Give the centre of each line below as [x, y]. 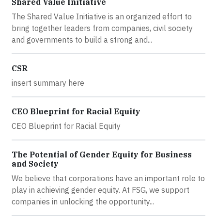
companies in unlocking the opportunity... [83, 202]
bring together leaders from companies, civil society [102, 28]
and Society [35, 164]
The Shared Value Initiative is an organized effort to [102, 17]
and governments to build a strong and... [82, 40]
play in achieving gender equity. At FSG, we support [101, 190]
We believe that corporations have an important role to [108, 178]
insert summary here [48, 83]
